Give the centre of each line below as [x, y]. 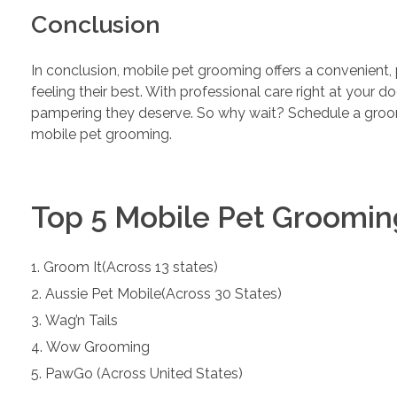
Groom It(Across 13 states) [131, 268]
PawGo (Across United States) [144, 374]
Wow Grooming [98, 347]
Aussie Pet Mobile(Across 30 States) [163, 294]
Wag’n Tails [82, 321]
